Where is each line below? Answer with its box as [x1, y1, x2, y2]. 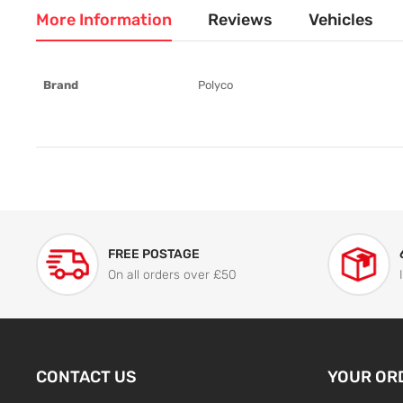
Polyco [198, 78, 234, 92]
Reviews [208, 10, 273, 29]
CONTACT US [36, 367, 138, 386]
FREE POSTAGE [108, 246, 201, 261]
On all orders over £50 [108, 267, 237, 282]
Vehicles [309, 10, 374, 29]
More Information [36, 10, 173, 29]
